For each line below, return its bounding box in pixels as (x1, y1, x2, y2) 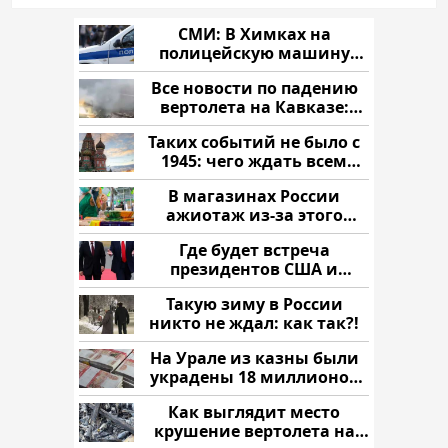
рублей (224, 384, 284, 407)
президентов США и (170, 257, 338, 280)
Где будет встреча (178, 238, 330, 261)
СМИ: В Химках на (177, 22, 331, 45)
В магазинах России (168, 184, 340, 207)
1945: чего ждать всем (161, 149, 347, 172)
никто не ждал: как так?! (149, 311, 359, 334)
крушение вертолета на (153, 419, 355, 442)
